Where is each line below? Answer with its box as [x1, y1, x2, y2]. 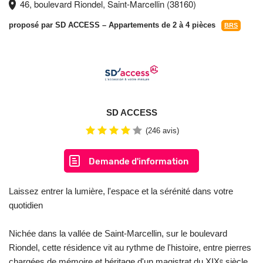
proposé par [9, 21, 55, 30]
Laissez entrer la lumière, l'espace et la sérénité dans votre [9, 186, 233, 197]
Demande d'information [89, 156, 188, 167]
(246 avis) [145, 126, 179, 136]
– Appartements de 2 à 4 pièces [100, 21, 215, 30]
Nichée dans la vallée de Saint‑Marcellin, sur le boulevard [9, 228, 227, 239]
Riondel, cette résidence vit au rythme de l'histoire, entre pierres [9, 242, 251, 253]
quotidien [9, 200, 43, 211]
